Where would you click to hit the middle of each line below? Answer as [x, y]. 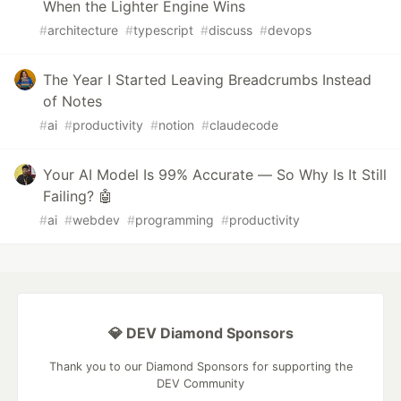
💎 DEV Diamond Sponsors [200, 333]
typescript [163, 30]
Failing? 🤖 [78, 196]
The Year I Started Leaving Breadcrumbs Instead [207, 79]
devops [290, 30]
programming [175, 219]
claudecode [244, 124]
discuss [230, 30]
